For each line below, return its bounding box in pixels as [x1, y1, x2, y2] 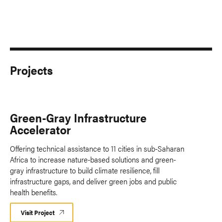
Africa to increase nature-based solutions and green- [10, 153, 176, 165]
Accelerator [10, 120, 71, 138]
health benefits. [10, 186, 57, 198]
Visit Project [21, 207, 55, 217]
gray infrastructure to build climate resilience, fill [10, 164, 160, 176]
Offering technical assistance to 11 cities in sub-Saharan [10, 142, 184, 154]
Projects [10, 61, 53, 78]
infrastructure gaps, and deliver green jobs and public [10, 175, 177, 187]
